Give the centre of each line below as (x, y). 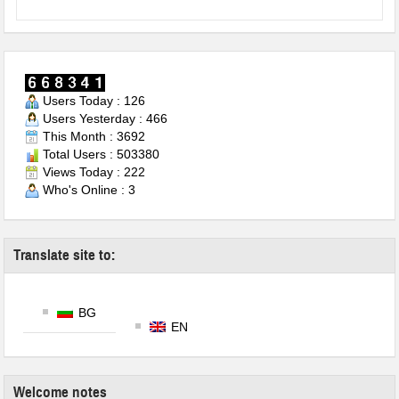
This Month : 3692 (93, 136)
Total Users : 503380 (100, 154)
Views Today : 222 (93, 171)
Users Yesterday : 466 (104, 118)
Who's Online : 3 (88, 189)
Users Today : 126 (93, 100)
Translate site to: (65, 255)
